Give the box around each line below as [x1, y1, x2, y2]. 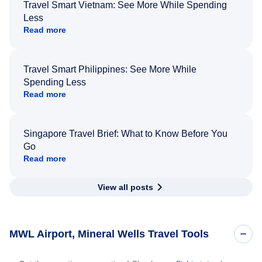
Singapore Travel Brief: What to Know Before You [23, 129, 227, 139]
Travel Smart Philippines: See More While [23, 64, 196, 75]
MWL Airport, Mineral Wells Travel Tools [9, 228, 209, 240]
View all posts [97, 182, 153, 192]
